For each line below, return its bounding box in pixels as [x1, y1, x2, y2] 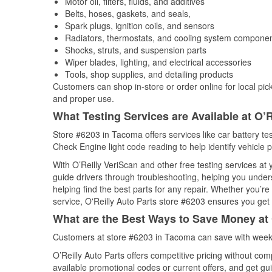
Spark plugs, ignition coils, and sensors [65, 19, 214, 32]
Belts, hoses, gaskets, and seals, [65, 7, 191, 19]
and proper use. [53, 92, 114, 104]
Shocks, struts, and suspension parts [65, 44, 206, 56]
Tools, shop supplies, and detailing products [65, 68, 233, 80]
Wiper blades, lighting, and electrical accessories [65, 56, 251, 68]
